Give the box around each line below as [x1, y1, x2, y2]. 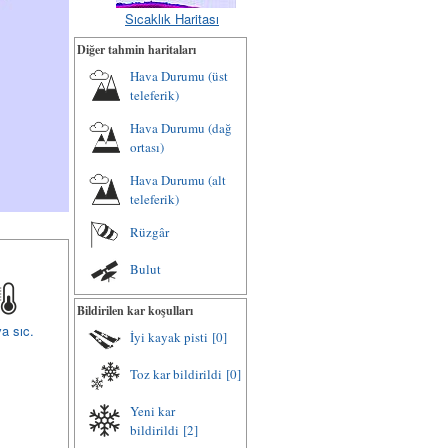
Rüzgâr [130, 223, 169, 241]
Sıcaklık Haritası [125, 9, 219, 28]
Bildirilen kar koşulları [77, 302, 193, 319]
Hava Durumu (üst [130, 67, 228, 85]
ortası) [130, 138, 164, 156]
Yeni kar [130, 402, 175, 420]
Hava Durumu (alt [130, 171, 226, 189]
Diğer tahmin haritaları [77, 41, 196, 58]
